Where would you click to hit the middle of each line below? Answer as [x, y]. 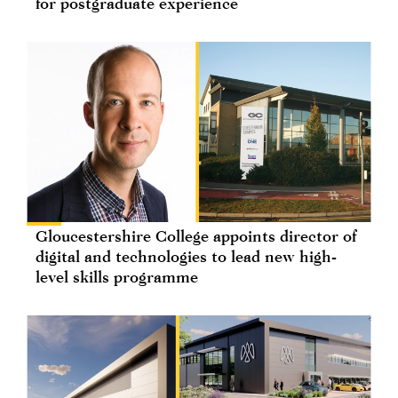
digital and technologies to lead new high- [186, 257]
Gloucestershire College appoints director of [196, 236]
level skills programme [117, 277]
